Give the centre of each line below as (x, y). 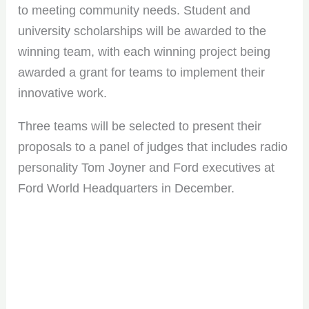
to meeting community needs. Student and (134, 11)
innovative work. (63, 93)
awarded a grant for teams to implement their (142, 73)
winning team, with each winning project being (144, 52)
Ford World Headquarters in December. (127, 189)
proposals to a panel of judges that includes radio (153, 147)
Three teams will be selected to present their (140, 127)
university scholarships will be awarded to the (142, 31)
